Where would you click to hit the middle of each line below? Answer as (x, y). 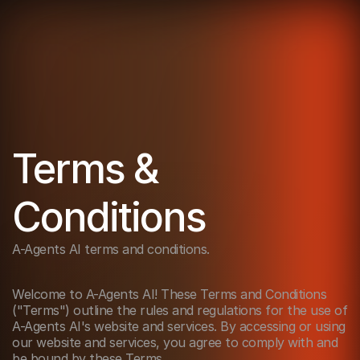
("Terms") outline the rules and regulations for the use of (180, 310)
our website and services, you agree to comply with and (175, 342)
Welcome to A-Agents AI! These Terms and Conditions (169, 294)
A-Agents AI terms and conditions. (112, 249)
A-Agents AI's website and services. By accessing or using (179, 326)
